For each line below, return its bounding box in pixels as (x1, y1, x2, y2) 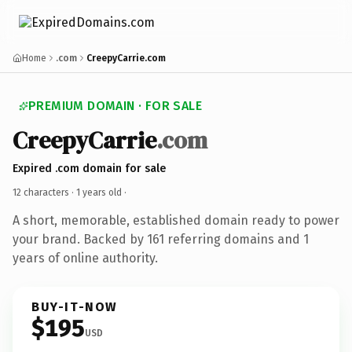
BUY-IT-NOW (31, 299, 118, 314)
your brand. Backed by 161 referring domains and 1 (13, 231, 309, 247)
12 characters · (13, 186, 76, 198)
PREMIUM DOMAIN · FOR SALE (28, 98, 202, 113)
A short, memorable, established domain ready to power (13, 212, 339, 228)
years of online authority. (13, 250, 158, 266)
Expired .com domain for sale (13, 161, 166, 175)
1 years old (76, 186, 122, 198)
